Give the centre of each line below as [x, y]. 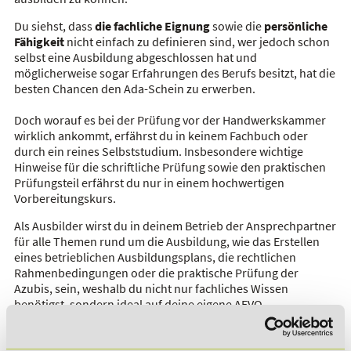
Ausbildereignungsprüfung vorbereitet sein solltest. [150, 319]
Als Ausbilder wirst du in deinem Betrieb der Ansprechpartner [175, 225]
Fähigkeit [39, 41]
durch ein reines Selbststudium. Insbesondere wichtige [158, 151]
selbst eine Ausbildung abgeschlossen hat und [135, 57]
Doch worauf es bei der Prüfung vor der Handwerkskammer [170, 119]
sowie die [237, 25]
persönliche [295, 25]
